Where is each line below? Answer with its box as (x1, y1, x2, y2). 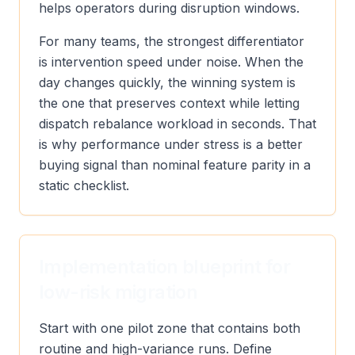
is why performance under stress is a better (39, 136, 303, 152)
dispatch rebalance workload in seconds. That (39, 116, 316, 132)
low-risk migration (39, 281, 198, 303)
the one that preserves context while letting (39, 95, 300, 111)
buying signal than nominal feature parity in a (39, 157, 311, 173)
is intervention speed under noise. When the (39, 54, 303, 70)
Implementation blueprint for (39, 255, 291, 278)
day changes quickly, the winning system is (39, 74, 296, 90)
